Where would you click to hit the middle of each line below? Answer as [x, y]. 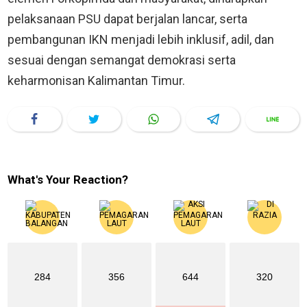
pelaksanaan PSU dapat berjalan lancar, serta [127, 19]
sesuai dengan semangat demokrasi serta [122, 60]
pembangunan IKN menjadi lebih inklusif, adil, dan [141, 39]
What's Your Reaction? [68, 179]
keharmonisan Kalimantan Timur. [96, 80]
